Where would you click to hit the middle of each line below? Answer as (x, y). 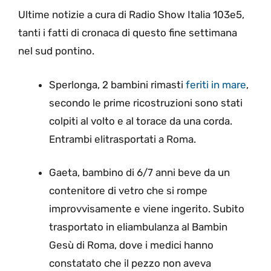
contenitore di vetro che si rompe (128, 191)
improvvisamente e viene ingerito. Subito (147, 209)
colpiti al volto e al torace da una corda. (141, 121)
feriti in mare (216, 84)
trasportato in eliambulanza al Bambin (138, 227)
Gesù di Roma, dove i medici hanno (131, 245)
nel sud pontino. (56, 51)
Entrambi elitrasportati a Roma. (122, 139)
